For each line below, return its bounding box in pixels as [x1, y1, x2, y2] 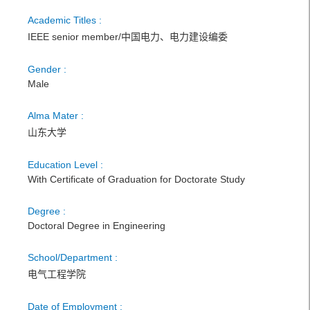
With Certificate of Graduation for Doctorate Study [28, 174, 245, 185]
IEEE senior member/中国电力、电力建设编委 [28, 31, 228, 42]
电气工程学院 [28, 268, 86, 280]
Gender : [28, 64, 66, 75]
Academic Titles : [28, 15, 102, 26]
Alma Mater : [28, 110, 84, 121]
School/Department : [28, 252, 118, 263]
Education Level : [28, 159, 103, 170]
